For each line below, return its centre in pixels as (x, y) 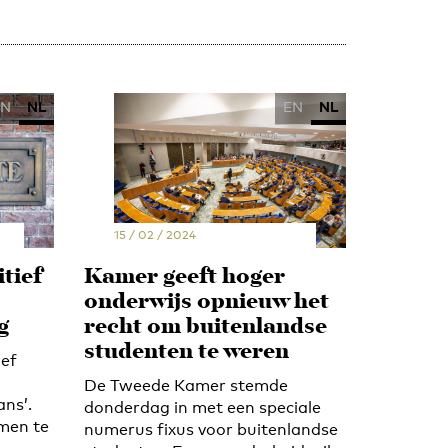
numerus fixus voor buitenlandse (210, 429)
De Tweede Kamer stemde (185, 385)
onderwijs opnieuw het (206, 302)
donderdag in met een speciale (202, 407)
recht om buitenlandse (205, 327)
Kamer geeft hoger (184, 277)
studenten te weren (186, 352)
